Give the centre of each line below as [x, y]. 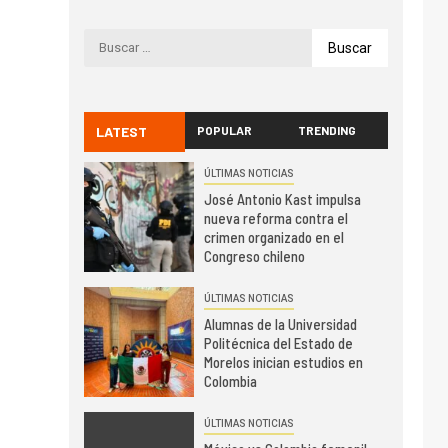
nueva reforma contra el [275, 218]
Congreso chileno [254, 256]
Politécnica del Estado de [278, 343]
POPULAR [225, 129]
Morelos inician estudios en [283, 362]
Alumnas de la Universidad [280, 324]
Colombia [230, 381]
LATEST [121, 131]
